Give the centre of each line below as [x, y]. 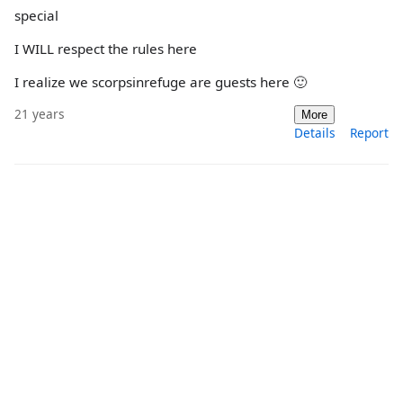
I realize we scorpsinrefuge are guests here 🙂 [161, 82]
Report [369, 133]
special [36, 15]
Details [315, 133]
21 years [40, 114]
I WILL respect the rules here [106, 49]
